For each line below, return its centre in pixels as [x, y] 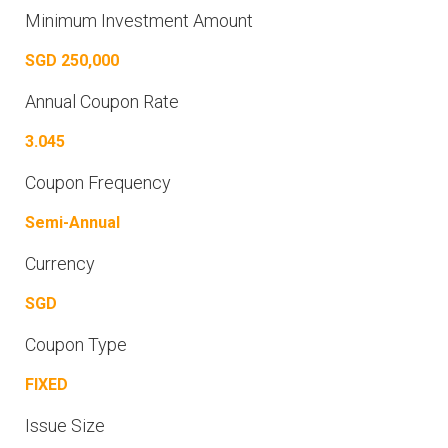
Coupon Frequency [98, 182]
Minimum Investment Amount [139, 20]
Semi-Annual [72, 222]
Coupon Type [76, 344]
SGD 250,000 [72, 60]
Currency [60, 263]
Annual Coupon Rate [102, 101]
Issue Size [65, 425]
